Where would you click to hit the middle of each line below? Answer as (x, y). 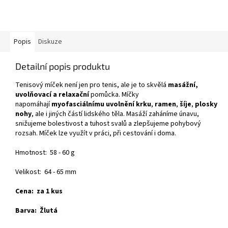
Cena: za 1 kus (39, 192)
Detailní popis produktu (63, 66)
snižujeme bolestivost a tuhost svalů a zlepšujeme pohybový (108, 124)
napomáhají (33, 105)
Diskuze (50, 42)
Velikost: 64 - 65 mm (46, 172)
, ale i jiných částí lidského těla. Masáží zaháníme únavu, (115, 114)
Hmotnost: (33, 153)
